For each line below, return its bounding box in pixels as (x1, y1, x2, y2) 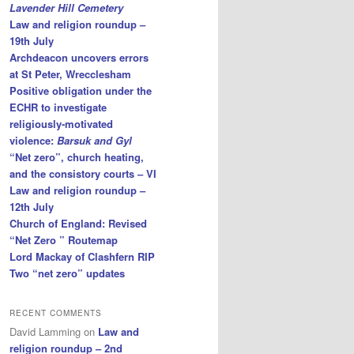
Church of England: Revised (9, 216, 147, 232)
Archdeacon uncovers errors (9, 50, 149, 66)
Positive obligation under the (9, 83, 152, 99)
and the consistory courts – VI (9, 166, 156, 182)
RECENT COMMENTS (9, 307, 102, 318)
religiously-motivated (9, 116, 113, 132)
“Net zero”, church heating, (9, 149, 144, 165)
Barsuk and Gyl (57, 133, 132, 149)
